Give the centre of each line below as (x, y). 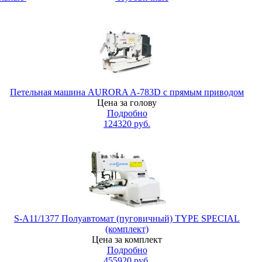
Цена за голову (127, 103)
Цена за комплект (127, 239)
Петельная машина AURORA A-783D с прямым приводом (127, 92)
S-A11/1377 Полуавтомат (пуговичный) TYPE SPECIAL (127, 218)
